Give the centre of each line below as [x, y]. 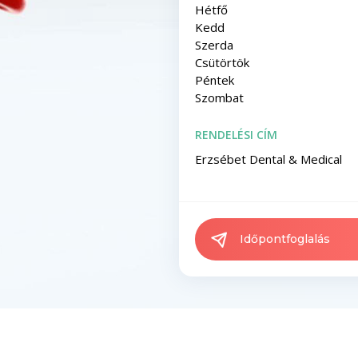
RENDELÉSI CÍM [236, 135]
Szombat [219, 97]
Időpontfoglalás [285, 239]
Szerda [214, 45]
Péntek [215, 80]
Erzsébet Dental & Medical [268, 159]
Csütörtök [222, 62]
